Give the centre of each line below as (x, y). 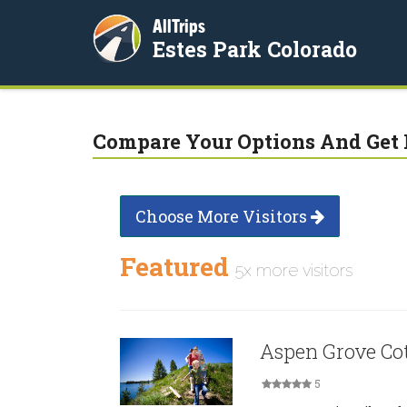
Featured (178, 267)
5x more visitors (294, 270)
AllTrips (179, 26)
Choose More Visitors (223, 216)
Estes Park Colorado (255, 49)
